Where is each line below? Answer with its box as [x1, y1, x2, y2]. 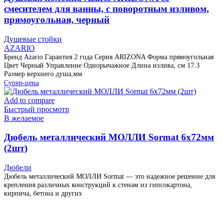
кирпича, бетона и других [4, 189, 82, 198]
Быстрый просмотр [4, 105, 69, 113]
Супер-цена [4, 79, 39, 87]
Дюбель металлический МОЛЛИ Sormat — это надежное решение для [4, 172, 215, 181]
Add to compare [4, 96, 55, 105]
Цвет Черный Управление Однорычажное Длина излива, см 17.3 [4, 61, 200, 69]
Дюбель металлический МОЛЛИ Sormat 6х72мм [4, 132, 214, 143]
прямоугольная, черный [4, 14, 110, 25]
